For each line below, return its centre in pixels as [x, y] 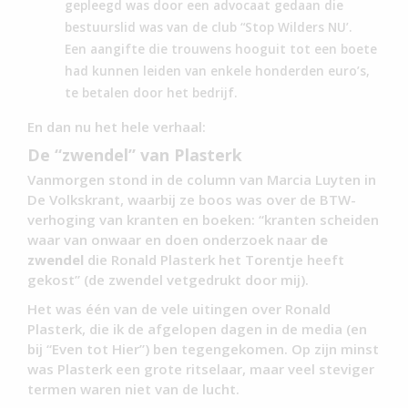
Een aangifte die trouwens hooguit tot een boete [221, 48]
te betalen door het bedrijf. [152, 92]
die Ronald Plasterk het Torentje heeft [214, 259]
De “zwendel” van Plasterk [135, 154]
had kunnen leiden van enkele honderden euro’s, [218, 70]
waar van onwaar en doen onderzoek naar [169, 239]
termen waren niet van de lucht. [133, 388]
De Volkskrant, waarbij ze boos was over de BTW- [192, 199]
